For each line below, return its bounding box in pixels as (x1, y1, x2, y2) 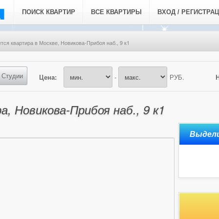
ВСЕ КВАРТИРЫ (91, 8, 142, 16)
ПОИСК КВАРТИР (22, 8, 75, 16)
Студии (1, 71, 23, 80)
